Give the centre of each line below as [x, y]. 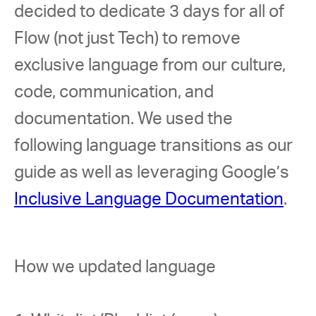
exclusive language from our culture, [152, 66]
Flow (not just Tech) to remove [129, 39]
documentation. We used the [125, 119]
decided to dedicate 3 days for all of [151, 12]
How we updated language [115, 267]
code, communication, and [116, 92]
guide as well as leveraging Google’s [153, 173]
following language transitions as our [155, 146]
